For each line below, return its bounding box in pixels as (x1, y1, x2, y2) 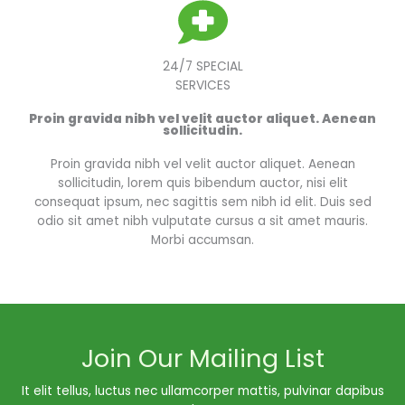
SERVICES (174, 77, 231, 94)
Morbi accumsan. (151, 231, 254, 249)
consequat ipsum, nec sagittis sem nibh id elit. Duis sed (33, 193, 372, 211)
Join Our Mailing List (80, 341, 325, 376)
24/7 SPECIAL (162, 58, 243, 75)
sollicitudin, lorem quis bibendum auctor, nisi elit (57, 174, 348, 192)
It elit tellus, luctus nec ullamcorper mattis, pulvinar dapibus (21, 382, 384, 400)
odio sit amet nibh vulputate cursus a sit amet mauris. (37, 212, 368, 230)
